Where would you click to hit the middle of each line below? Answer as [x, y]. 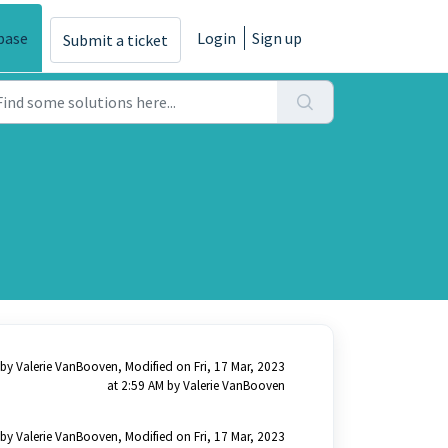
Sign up [277, 38]
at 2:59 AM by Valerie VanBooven [195, 385]
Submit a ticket [115, 40]
